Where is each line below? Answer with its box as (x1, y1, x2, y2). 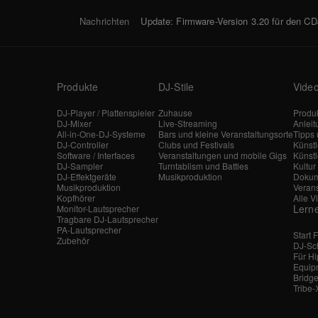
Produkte (57, 79, 99, 94)
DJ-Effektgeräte (57, 170, 116, 182)
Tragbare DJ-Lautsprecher (57, 212, 158, 225)
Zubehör (57, 234, 89, 246)
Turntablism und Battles (158, 159, 248, 172)
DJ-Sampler (57, 159, 103, 172)
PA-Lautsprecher (57, 223, 121, 236)
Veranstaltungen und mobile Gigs (158, 148, 287, 161)
